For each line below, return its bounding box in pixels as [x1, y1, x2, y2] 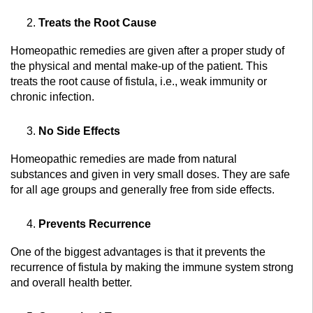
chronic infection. [10, 91, 94, 103]
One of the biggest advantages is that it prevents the [10, 246, 265, 259]
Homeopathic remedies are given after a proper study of [10, 45, 284, 57]
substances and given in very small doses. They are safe [10, 168, 290, 181]
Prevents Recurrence [38, 218, 151, 231]
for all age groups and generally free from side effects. [10, 184, 275, 196]
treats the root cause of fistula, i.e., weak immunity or [10, 75, 267, 88]
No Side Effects [38, 125, 120, 138]
